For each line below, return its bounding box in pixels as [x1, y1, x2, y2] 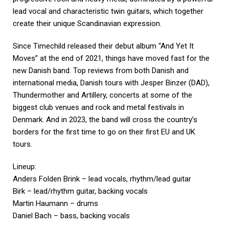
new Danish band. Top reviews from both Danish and [13, 66, 189, 76]
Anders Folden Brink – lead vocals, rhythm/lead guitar [13, 174, 191, 184]
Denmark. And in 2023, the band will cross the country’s [13, 115, 197, 125]
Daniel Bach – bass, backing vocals [13, 211, 130, 221]
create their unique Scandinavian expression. [13, 19, 162, 29]
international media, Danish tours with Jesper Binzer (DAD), [13, 78, 210, 88]
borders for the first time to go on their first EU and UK [13, 127, 195, 137]
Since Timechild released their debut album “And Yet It [13, 41, 194, 51]
